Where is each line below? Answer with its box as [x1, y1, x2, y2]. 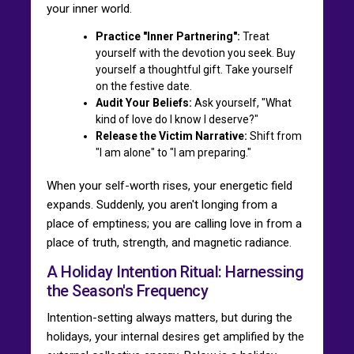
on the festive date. [96, 79, 192, 92]
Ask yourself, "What [192, 96, 292, 109]
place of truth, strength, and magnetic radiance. [47, 235, 292, 250]
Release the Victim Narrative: [96, 129, 247, 142]
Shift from [247, 129, 302, 142]
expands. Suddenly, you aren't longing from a [47, 197, 277, 212]
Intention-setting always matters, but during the [47, 310, 292, 325]
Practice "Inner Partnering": [96, 29, 240, 43]
